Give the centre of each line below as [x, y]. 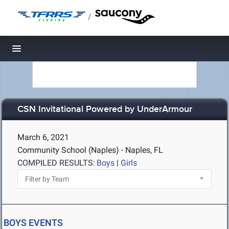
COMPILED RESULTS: [56, 163]
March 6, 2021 [43, 137]
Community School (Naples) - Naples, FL [90, 150]
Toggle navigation [51, 51]
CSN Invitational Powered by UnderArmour [105, 110]
